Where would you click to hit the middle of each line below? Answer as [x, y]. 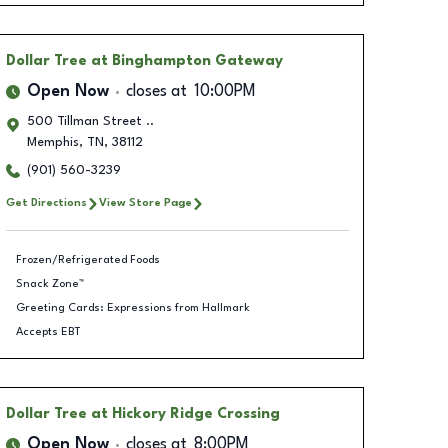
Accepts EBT [48, 331]
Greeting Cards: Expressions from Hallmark [133, 307]
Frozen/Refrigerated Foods [88, 259]
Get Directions [46, 203]
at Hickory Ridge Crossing [185, 414]
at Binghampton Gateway [186, 61]
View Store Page [145, 203]
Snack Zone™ [50, 283]
